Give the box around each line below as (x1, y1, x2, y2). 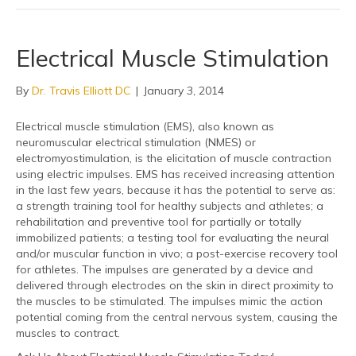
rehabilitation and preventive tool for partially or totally (16, 214, 301, 229)
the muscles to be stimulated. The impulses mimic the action (16, 293, 323, 308)
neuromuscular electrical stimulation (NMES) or (16, 134, 256, 149)
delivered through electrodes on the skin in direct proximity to (16, 277, 334, 292)
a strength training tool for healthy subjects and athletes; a (16, 198, 323, 213)
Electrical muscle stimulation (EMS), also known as (16, 118, 274, 133)
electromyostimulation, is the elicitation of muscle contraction (16, 150, 331, 165)
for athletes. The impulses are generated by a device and (16, 261, 313, 277)
